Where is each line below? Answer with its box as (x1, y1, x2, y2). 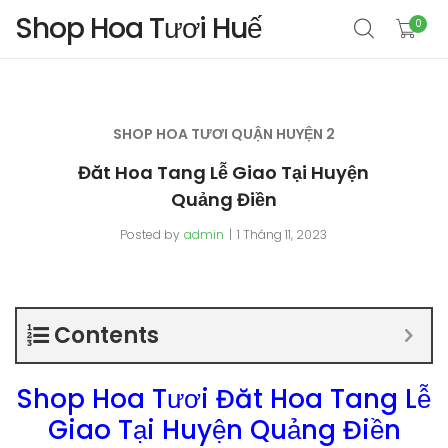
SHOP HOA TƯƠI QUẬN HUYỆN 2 (112, 124, 335, 144)
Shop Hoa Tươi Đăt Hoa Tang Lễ (17, 381, 431, 417)
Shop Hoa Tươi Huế (15, 9, 262, 48)
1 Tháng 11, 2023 (237, 226, 328, 243)
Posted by (120, 226, 181, 243)
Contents (54, 320, 159, 351)
